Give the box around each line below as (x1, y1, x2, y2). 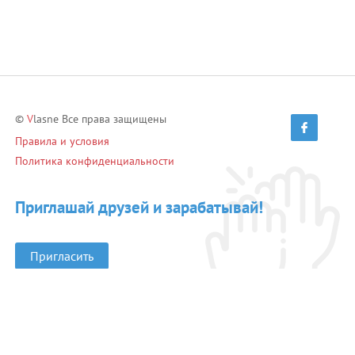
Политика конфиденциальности (15, 154, 174, 168)
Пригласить (30, 248, 94, 264)
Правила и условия (15, 134, 109, 148)
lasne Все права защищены (33, 112, 166, 126)
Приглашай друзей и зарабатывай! (15, 197, 263, 218)
